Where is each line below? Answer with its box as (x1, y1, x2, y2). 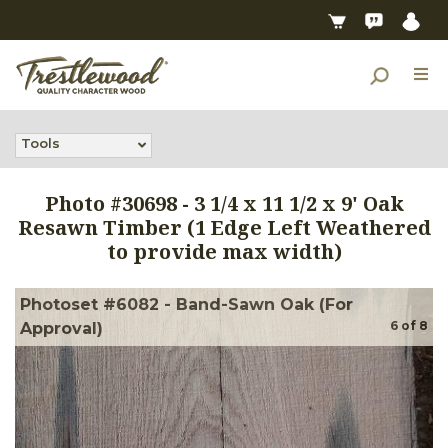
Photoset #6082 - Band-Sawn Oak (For (20, 294, 353, 314)
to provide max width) (106, 237, 342, 265)
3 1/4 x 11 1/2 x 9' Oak (193, 189, 404, 217)
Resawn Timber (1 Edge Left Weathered (17, 213, 431, 241)
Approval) (20, 318, 103, 338)
